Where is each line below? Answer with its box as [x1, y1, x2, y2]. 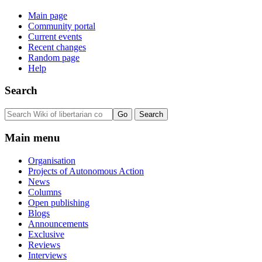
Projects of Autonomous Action [28, 166, 144, 176]
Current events [28, 31, 82, 42]
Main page [28, 10, 67, 20]
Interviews [28, 250, 67, 260]
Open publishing [28, 197, 89, 208]
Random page [28, 52, 80, 63]
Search [5, 84, 37, 97]
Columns [28, 187, 61, 197]
